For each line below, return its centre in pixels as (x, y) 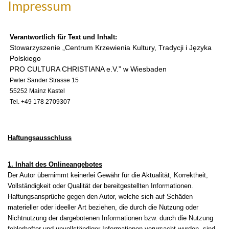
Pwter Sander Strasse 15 (44, 81)
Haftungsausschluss (40, 138)
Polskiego (25, 59)
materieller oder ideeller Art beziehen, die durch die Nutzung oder (103, 208)
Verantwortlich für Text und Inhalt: (63, 37)
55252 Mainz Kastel (37, 91)
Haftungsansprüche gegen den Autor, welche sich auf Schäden (100, 197)
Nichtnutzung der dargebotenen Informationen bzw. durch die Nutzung (110, 218)
